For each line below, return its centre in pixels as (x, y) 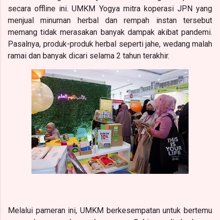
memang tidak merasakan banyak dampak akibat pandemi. (110, 32)
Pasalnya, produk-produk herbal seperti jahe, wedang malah (110, 44)
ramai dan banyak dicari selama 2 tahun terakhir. (89, 55)
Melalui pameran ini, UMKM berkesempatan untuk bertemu (110, 210)
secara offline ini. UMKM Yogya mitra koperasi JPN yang (110, 8)
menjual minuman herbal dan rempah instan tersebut (110, 20)
